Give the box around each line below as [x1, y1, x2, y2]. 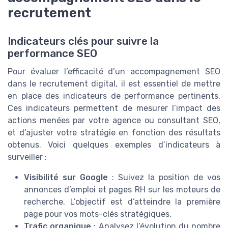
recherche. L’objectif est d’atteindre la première [24, 197, 220, 207]
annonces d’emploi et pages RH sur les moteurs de [24, 185, 220, 195]
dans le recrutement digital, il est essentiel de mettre [8, 79, 220, 89]
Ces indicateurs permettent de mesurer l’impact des [8, 103, 220, 113]
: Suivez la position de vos [108, 173, 220, 183]
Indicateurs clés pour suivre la [8, 35, 159, 48]
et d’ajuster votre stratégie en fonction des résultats [8, 128, 220, 138]
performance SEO [8, 47, 97, 60]
